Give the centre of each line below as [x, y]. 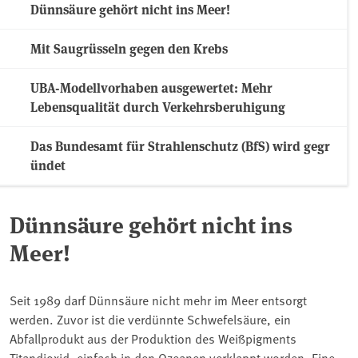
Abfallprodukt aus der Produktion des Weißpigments [153, 338]
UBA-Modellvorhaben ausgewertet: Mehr [151, 87]
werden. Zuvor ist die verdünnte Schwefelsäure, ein [150, 318]
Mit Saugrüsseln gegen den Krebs [129, 48]
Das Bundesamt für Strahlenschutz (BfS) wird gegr [180, 145]
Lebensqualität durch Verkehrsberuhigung [158, 106]
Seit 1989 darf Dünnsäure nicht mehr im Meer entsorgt [158, 299]
